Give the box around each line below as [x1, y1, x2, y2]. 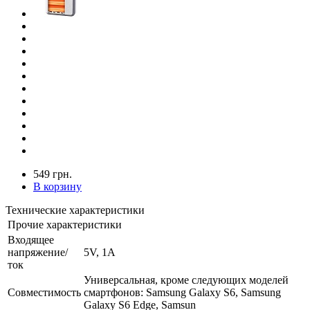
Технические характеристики [6, 203, 145, 216]
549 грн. [33, 167, 72, 180]
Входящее [8, 233, 54, 246]
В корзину [33, 180, 82, 192]
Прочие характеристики [8, 218, 122, 230]
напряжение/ [8, 246, 68, 258]
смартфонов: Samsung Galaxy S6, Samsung [84, 286, 281, 298]
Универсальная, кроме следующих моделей [84, 273, 289, 286]
